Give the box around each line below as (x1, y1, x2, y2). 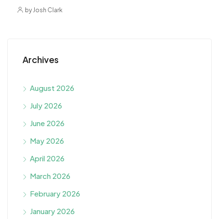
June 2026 (30, 118, 65, 128)
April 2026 (30, 153, 65, 163)
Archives (22, 53, 59, 65)
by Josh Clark (25, 6, 63, 14)
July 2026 (30, 100, 62, 110)
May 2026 (30, 135, 64, 145)
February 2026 (30, 188, 80, 198)
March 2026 (30, 171, 70, 180)
